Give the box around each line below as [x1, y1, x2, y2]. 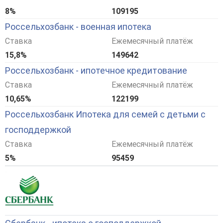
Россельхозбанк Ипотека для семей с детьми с [5, 109, 206, 119]
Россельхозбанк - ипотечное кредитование [5, 65, 187, 76]
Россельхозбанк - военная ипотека [5, 21, 151, 32]
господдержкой [5, 124, 71, 135]
